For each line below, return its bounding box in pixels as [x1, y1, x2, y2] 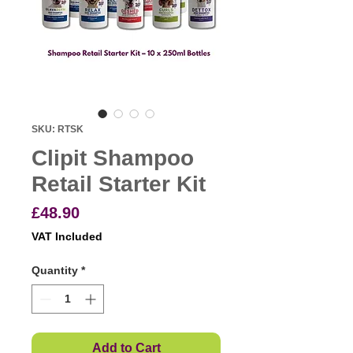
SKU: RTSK [32, 124, 84, 136]
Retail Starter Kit [32, 172, 206, 197]
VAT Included [32, 230, 102, 243]
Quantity [32, 264, 78, 277]
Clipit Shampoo [32, 146, 194, 171]
